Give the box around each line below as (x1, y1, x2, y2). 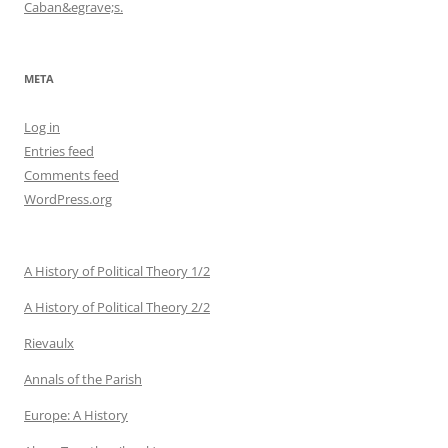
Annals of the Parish (24, 369, 142, 388)
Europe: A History (24, 405, 128, 424)
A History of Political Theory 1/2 (24, 261, 210, 280)
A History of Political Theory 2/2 (24, 297, 210, 316)
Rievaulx (24, 333, 74, 352)
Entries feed (24, 141, 94, 160)
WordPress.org (24, 189, 112, 208)
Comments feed (24, 165, 119, 184)
